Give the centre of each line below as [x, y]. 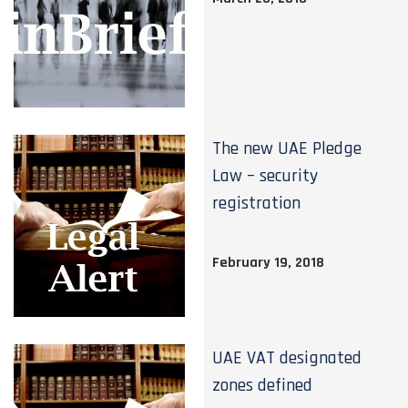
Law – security [265, 176]
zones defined [263, 385]
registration [257, 203]
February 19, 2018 [269, 263]
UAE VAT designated [287, 358]
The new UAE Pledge [287, 148]
